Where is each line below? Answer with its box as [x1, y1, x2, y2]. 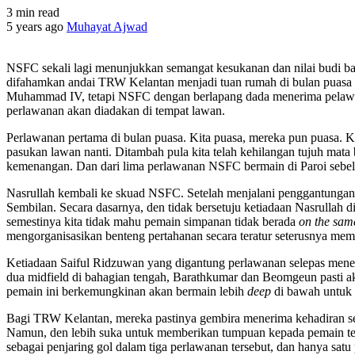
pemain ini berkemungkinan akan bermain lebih [6, 284, 247, 298]
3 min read [6, 5, 59, 19]
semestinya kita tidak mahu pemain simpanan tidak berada [6, 214, 299, 228]
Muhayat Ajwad [67, 19, 147, 33]
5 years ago [6, 19, 67, 33]
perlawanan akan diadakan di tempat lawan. [6, 103, 225, 117]
